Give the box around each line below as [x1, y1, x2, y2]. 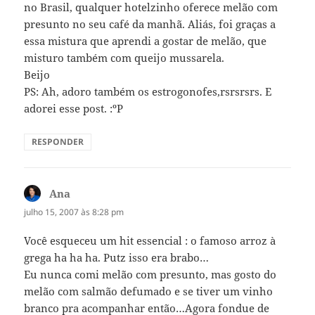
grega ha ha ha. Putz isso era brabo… [24, 250, 210, 265]
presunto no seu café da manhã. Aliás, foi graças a [24, 17, 276, 32]
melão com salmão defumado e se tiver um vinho [24, 284, 274, 299]
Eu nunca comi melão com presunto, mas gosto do [24, 267, 277, 282]
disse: [70, 186, 99, 201]
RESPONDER [32, 136, 84, 148]
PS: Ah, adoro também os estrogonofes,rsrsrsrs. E [24, 84, 272, 99]
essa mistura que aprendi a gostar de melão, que [24, 34, 267, 49]
